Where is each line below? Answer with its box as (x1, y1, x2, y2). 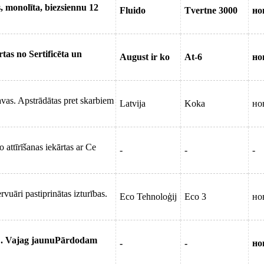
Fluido (120, 5, 146, 15)
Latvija (120, 98, 146, 108)
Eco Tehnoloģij (120, 192, 177, 202)
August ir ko (120, 52, 170, 62)
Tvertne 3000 (184, 5, 237, 15)
